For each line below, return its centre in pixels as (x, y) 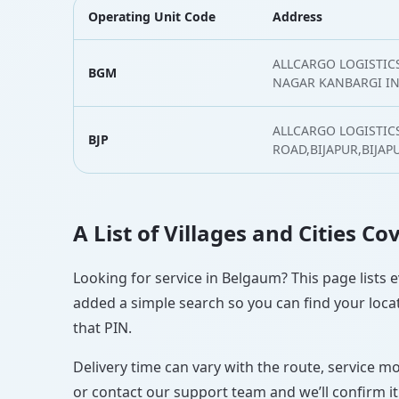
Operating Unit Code (152, 16)
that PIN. (102, 327)
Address (297, 16)
